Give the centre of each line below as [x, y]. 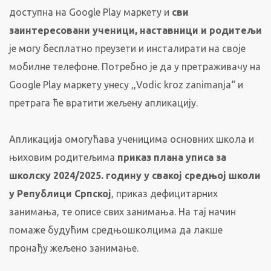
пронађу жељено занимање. [74, 248]
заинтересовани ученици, [73, 30]
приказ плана [150, 157]
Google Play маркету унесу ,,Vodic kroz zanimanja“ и [126, 85]
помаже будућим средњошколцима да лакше [116, 230]
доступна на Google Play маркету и [90, 12]
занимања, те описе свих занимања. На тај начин [122, 212]
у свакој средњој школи [202, 175]
